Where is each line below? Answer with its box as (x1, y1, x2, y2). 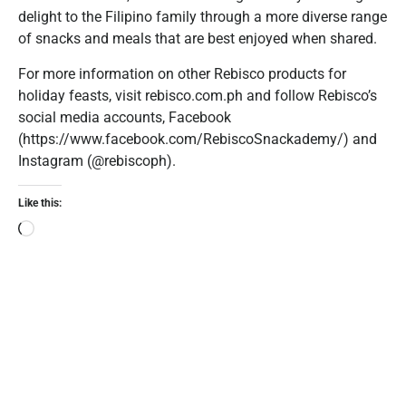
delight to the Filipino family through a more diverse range (18, 8, 387, 26)
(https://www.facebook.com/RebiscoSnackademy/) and (18, 130, 377, 148)
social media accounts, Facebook (18, 108, 231, 126)
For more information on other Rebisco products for (18, 64, 346, 82)
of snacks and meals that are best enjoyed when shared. (18, 30, 377, 48)
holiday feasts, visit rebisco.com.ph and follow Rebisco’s (18, 86, 377, 104)
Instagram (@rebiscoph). (18, 151, 176, 169)
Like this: (18, 196, 62, 209)
